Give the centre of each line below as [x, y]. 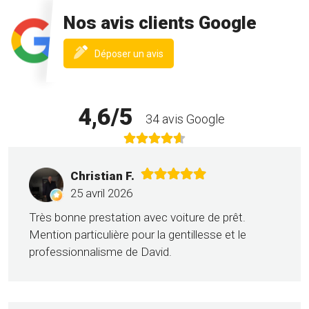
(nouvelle [183, 52]
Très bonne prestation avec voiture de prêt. [137, 218]
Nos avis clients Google [160, 23]
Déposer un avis [129, 54]
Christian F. [102, 176]
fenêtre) [181, 67]
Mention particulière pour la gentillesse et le [138, 235]
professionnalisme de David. [100, 252]
